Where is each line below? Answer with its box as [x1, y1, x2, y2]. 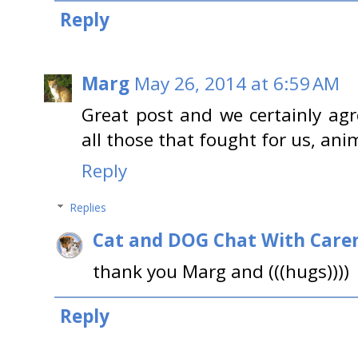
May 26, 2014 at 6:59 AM [134, 71, 340, 97]
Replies [70, 200, 107, 216]
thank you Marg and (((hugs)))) [93, 259, 349, 284]
